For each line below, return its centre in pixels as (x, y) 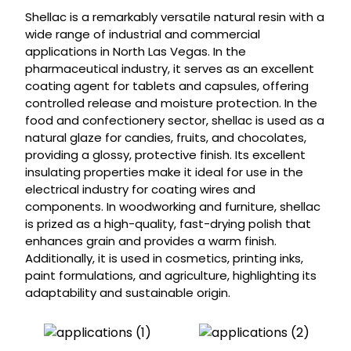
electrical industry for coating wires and (140, 190)
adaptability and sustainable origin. (127, 293)
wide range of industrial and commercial (142, 34)
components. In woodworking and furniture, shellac (172, 207)
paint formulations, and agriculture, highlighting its (170, 276)
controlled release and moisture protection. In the (171, 103)
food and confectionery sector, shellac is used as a (174, 121)
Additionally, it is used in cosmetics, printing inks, (164, 259)
